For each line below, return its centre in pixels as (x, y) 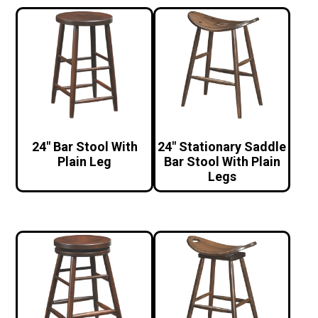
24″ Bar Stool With (84, 147)
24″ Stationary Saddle (222, 147)
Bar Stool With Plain (222, 162)
